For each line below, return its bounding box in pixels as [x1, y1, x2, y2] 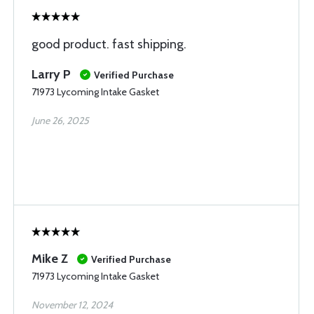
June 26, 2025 [32, 114, 89, 127]
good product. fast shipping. [32, 36, 186, 52]
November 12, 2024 [32, 299, 113, 311]
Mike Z [32, 251, 68, 266]
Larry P [32, 67, 71, 82]
